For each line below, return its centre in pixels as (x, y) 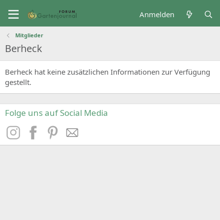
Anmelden (157, 14)
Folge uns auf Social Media (56, 113)
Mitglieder (29, 35)
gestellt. (18, 82)
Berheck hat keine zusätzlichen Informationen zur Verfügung (108, 72)
